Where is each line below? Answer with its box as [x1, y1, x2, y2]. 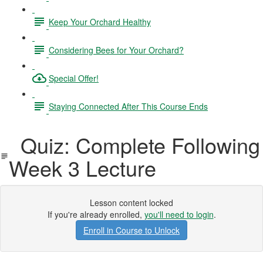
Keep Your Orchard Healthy [49, 15, 151, 28]
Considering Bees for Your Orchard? [49, 43, 184, 56]
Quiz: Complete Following [9, 130, 261, 160]
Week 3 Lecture [9, 153, 157, 183]
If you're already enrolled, [47, 208, 144, 220]
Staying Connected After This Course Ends [49, 100, 208, 112]
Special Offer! [49, 72, 99, 84]
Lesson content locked [90, 197, 173, 208]
